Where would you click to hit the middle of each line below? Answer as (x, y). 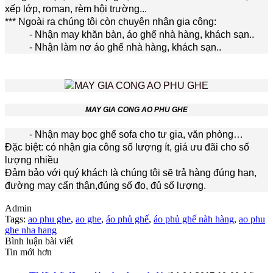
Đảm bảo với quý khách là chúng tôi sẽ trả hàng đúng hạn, (131, 172)
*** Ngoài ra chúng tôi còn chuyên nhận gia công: (111, 22)
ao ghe (88, 219)
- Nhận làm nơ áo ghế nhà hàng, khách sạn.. (113, 48)
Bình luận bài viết (39, 241)
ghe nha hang (31, 230)
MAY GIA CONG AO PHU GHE (136, 109)
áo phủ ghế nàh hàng (194, 219)
